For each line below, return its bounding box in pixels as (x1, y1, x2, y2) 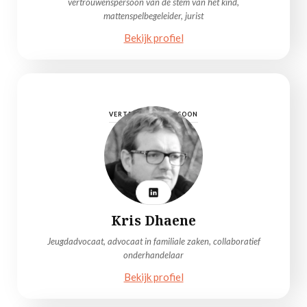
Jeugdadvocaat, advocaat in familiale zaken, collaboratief (47, 236, 260, 247)
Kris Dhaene (111, 212, 196, 230)
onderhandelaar (123, 249, 184, 260)
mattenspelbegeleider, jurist (103, 10, 204, 21)
